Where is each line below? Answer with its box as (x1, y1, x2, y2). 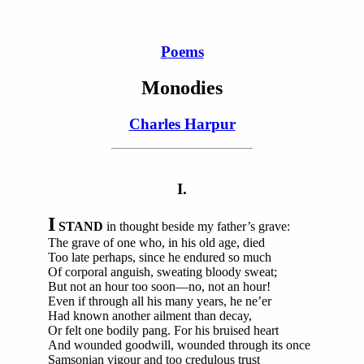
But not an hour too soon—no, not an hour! (48, 279, 271, 293)
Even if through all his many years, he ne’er (48, 293, 271, 308)
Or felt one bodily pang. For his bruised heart (48, 323, 279, 337)
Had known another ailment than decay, (48, 308, 252, 323)
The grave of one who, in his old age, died (48, 235, 265, 249)
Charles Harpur (128, 115, 236, 132)
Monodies (141, 76, 223, 98)
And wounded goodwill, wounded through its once (48, 337, 310, 352)
